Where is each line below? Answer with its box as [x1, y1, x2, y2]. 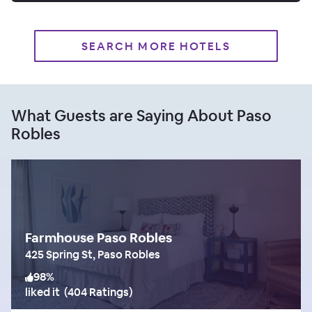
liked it [25, 284, 60, 299]
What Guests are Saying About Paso [11, 105, 272, 125]
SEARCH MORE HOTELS [81, 38, 231, 54]
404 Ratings [68, 284, 129, 299]
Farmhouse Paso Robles [25, 228, 172, 247]
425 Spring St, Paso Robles [25, 247, 160, 262]
